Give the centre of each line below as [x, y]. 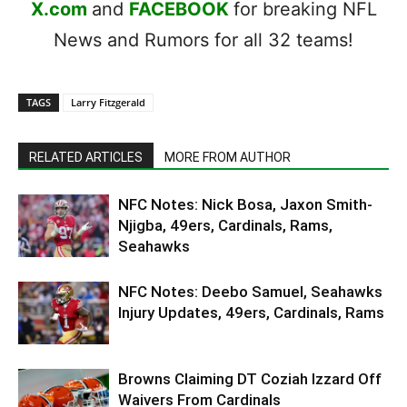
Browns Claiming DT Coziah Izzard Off [250, 378]
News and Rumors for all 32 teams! [203, 40]
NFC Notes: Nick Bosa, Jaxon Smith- [245, 204]
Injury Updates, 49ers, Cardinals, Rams [251, 312]
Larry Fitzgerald [108, 102]
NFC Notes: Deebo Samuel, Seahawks [250, 291]
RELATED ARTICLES [86, 157]
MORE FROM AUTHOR [228, 157]
